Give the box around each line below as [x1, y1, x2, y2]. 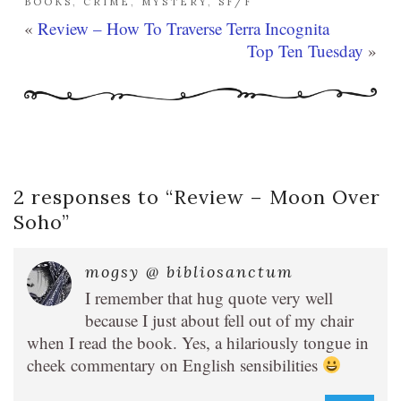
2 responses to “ [13, 184, 174, 209]
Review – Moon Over [174, 184, 380, 209]
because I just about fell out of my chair [85, 309, 354, 331]
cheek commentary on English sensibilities [27, 354, 322, 376]
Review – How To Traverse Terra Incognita [38, 17, 329, 39]
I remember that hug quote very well [85, 286, 333, 309]
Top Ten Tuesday [247, 39, 363, 62]
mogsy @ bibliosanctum [85, 261, 294, 282]
